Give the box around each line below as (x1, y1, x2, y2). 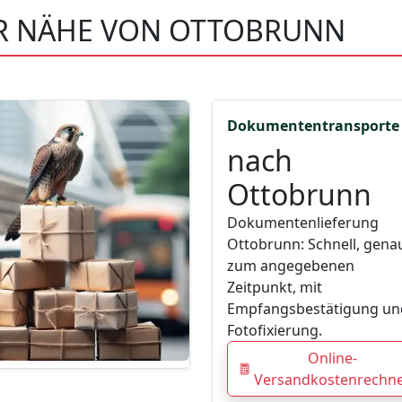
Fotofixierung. (227, 320, 322, 341)
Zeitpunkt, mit (227, 277, 322, 298)
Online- (307, 348, 357, 369)
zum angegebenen (227, 256, 354, 276)
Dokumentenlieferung (227, 213, 379, 233)
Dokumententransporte (227, 116, 399, 136)
